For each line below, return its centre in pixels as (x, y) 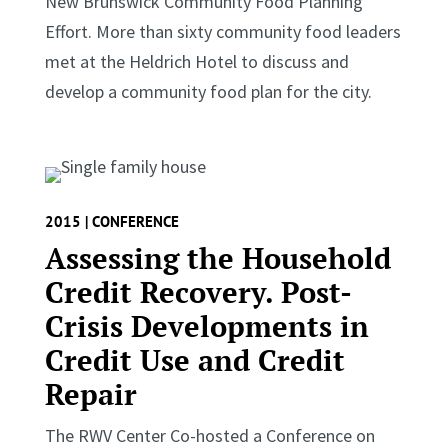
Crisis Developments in (206, 325)
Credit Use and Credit (194, 359)
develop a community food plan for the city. (208, 91)
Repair (90, 393)
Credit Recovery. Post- (198, 291)
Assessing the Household (217, 257)
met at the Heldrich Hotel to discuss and (196, 61)
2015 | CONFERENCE (111, 221)
